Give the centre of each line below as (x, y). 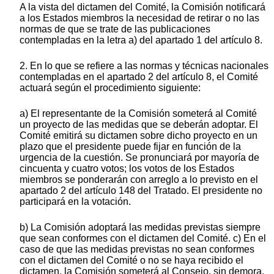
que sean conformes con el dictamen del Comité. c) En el (143, 239)
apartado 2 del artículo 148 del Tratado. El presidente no (141, 191)
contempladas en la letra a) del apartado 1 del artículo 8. (141, 40)
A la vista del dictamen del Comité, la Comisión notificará (143, 7)
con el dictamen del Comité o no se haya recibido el (131, 261)
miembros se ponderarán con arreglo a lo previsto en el (139, 180)
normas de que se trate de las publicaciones (115, 29)
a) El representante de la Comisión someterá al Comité (138, 114)
